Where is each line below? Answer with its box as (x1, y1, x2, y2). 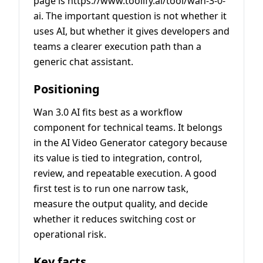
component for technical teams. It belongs (33, 121, 222, 134)
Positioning (33, 81, 100, 97)
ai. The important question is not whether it (33, 9, 227, 23)
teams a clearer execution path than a (33, 40, 201, 53)
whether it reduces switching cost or (33, 213, 196, 226)
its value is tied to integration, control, (33, 151, 202, 165)
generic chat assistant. (33, 55, 133, 69)
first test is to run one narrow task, (33, 182, 188, 195)
